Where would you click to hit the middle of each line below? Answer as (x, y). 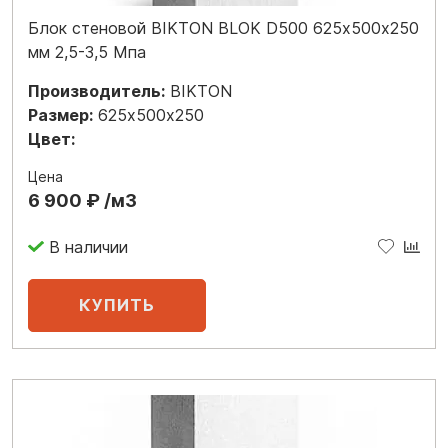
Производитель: (96, 91)
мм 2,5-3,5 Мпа (87, 52)
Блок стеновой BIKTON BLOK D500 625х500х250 (223, 28)
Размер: (60, 115)
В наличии (88, 246)
